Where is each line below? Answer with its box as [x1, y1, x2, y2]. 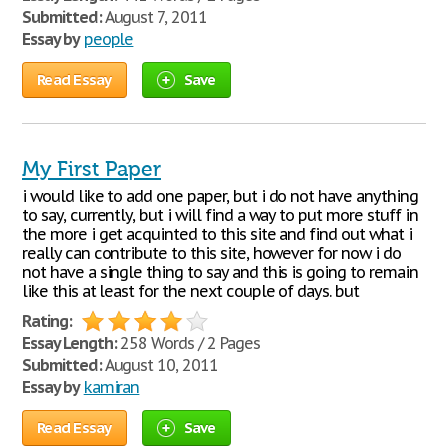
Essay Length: [22, 333, 117, 353]
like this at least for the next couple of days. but [22, 281, 359, 301]
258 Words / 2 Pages [116, 333, 260, 353]
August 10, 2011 [101, 355, 218, 375]
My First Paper [22, 157, 161, 181]
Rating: [22, 311, 72, 331]
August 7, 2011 [101, 7, 208, 27]
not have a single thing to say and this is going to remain [22, 262, 418, 282]
